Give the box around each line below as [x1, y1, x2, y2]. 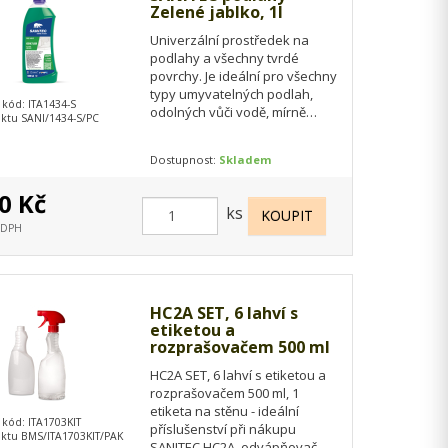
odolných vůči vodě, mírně [149, 102, 306, 121]
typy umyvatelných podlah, [149, 84, 313, 103]
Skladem [218, 151, 272, 167]
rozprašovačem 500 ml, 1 [149, 383, 299, 402]
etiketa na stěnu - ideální [149, 401, 299, 420]
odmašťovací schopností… [149, 138, 309, 157]
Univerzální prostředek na [149, 30, 309, 49]
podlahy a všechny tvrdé [149, 48, 299, 67]
